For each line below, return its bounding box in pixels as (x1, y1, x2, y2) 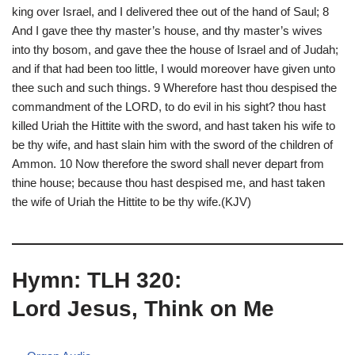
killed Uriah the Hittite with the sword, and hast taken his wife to (12, 119, 335, 132)
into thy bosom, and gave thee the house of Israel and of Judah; (12, 43, 338, 56)
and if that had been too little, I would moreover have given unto (12, 62, 335, 75)
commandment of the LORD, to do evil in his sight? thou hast (12, 100, 326, 113)
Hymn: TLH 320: (12, 268, 181, 292)
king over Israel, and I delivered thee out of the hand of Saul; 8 (12, 5, 329, 18)
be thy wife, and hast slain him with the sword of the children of (12, 138, 333, 151)
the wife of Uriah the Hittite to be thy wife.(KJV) (12, 195, 251, 208)
